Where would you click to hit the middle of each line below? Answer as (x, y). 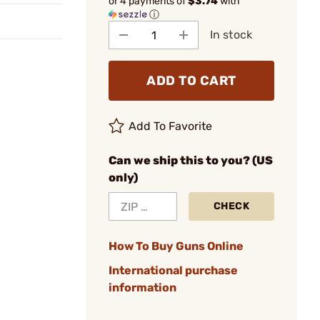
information (142, 287)
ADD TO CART (191, 81)
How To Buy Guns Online (176, 246)
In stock (231, 35)
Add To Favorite (171, 126)
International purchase (173, 270)
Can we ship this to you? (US (191, 160)
